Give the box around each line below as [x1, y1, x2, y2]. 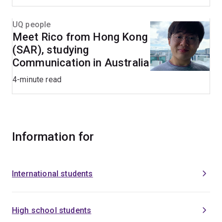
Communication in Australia [12, 56, 150, 69]
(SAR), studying [12, 44, 89, 56]
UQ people [12, 20, 51, 30]
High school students [12, 206, 92, 216]
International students [12, 169, 93, 179]
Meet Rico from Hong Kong [12, 31, 148, 44]
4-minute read [12, 75, 62, 85]
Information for [12, 130, 94, 144]
